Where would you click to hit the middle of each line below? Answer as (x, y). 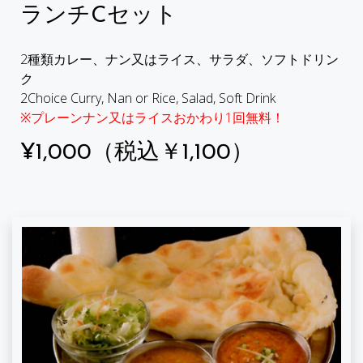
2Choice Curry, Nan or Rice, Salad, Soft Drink (148, 98)
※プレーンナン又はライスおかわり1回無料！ (152, 118)
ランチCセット (99, 17)
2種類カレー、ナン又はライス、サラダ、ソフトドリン (179, 60)
